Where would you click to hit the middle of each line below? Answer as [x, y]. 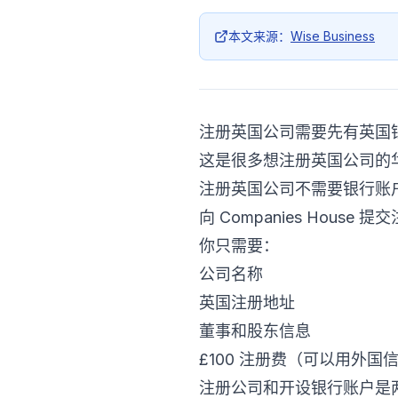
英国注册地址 [247, 302]
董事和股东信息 [255, 331]
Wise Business [333, 36]
